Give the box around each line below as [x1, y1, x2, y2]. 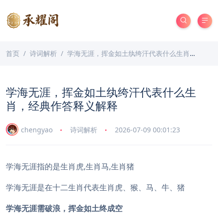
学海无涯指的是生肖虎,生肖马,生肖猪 [6, 161, 134, 172]
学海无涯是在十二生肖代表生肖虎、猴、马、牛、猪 [6, 182, 185, 193]
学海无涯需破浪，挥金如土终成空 [6, 203, 123, 214]
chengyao [21, 125, 53, 134]
